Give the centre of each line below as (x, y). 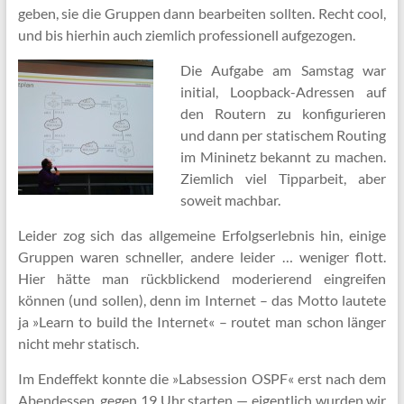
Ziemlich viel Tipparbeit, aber (283, 178)
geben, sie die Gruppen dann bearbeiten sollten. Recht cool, (202, 13)
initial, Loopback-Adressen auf (283, 92)
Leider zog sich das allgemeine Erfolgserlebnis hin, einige (202, 235)
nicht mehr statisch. (78, 343)
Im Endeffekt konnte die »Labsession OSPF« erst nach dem (202, 378)
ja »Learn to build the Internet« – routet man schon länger (202, 321)
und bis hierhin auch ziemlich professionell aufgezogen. (186, 35)
